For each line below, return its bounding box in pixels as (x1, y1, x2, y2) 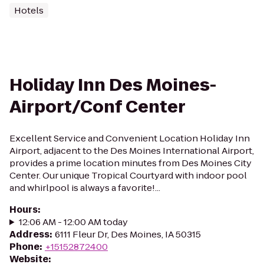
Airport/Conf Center (9, 95, 186, 118)
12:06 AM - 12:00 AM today (18, 216, 128, 228)
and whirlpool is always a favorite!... (9, 181, 160, 194)
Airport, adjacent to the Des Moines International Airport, (9, 144, 254, 157)
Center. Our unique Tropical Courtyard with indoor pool (9, 169, 247, 181)
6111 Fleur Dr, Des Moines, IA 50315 (55, 228, 201, 240)
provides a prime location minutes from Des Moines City (9, 157, 252, 169)
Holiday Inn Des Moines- (9, 74, 216, 97)
